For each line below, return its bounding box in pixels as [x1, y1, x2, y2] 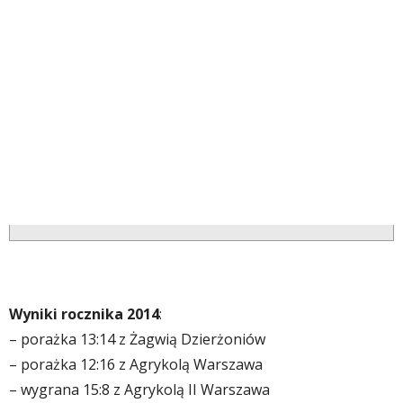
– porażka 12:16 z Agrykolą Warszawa [9, 354, 263, 374]
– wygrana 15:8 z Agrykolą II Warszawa [9, 380, 270, 399]
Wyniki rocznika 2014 [9, 304, 159, 324]
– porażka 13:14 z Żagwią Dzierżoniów [9, 329, 265, 349]
